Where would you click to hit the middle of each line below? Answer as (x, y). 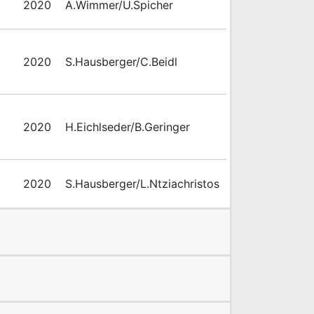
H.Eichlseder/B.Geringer (128, 127)
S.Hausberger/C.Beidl (121, 62)
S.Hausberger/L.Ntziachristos (142, 184)
